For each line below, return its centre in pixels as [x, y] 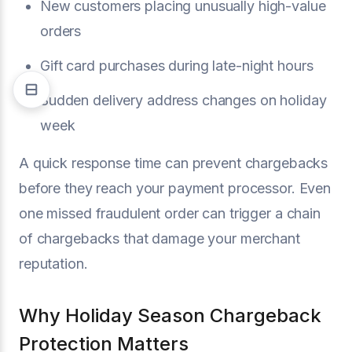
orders [61, 31]
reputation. [53, 264]
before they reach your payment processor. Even [175, 188]
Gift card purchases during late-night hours [177, 66]
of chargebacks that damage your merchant [159, 238]
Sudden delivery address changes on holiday [183, 100]
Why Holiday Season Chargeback [170, 315]
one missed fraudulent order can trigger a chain [170, 213]
